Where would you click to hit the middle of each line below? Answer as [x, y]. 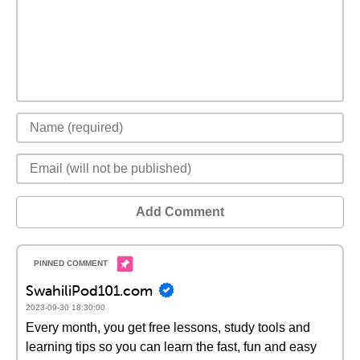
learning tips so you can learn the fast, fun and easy [171, 347]
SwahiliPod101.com [89, 290]
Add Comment [180, 212]
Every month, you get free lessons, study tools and [168, 327]
